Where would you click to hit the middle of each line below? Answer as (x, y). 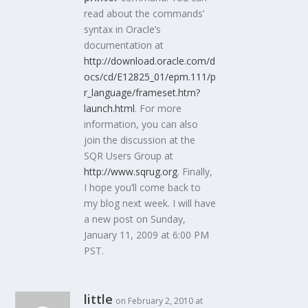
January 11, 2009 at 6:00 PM (147, 235)
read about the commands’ (144, 14)
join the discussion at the (140, 140)
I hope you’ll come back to (143, 188)
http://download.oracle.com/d (150, 61)
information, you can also (141, 124)
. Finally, (195, 172)
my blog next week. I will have (150, 203)
